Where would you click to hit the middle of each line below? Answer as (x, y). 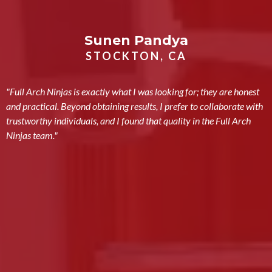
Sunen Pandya (136, 40)
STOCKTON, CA (136, 56)
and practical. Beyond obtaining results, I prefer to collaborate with (134, 106)
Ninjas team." (32, 135)
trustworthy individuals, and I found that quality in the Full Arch (128, 120)
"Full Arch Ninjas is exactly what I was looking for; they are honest (133, 91)
